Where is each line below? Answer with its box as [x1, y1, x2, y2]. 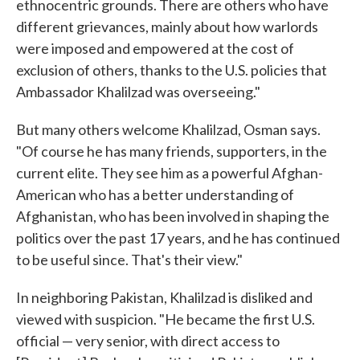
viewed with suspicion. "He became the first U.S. [16, 310, 315, 328]
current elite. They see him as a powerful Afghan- [16, 164, 323, 182]
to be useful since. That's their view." [16, 251, 243, 268]
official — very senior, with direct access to [16, 332, 280, 350]
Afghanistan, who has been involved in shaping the [16, 207, 329, 225]
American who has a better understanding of [16, 186, 294, 203]
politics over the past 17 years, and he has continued [16, 229, 340, 247]
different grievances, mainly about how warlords [16, 18, 318, 35]
